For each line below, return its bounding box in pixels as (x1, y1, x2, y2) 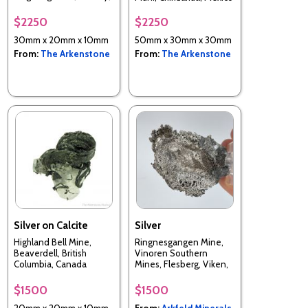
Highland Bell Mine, (14, 236, 91, 248)
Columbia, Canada (14, 258, 87, 270)
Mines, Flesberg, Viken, (135, 258, 228, 270)
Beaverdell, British (14, 247, 87, 259)
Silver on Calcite (14, 219, 88, 232)
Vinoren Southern (135, 247, 208, 259)
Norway (135, 269, 166, 281)
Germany (14, 1, 52, 13)
